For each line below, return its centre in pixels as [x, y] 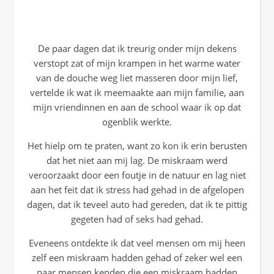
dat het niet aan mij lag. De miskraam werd [137, 160]
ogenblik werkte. [137, 122]
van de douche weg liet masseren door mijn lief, [137, 78]
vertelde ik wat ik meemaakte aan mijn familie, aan [137, 92]
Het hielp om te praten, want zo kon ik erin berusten [137, 146]
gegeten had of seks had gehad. [137, 219]
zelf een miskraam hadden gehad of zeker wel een [137, 257]
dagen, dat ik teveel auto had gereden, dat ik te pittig [137, 204]
